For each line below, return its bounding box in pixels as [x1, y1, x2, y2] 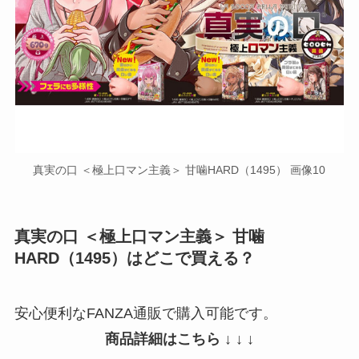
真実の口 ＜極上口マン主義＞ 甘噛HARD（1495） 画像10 [33, 163, 326, 177]
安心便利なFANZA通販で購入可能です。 [14, 305, 277, 321]
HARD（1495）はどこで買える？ [14, 248, 255, 267]
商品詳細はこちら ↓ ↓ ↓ [105, 330, 254, 347]
